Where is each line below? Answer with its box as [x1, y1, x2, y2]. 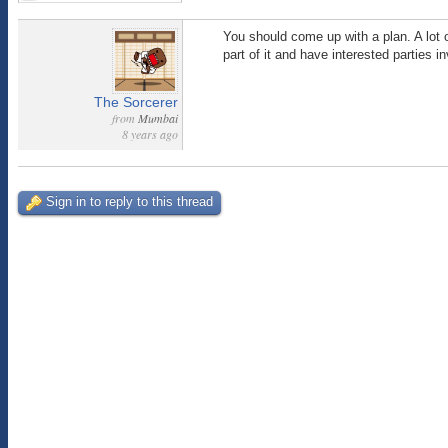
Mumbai [138, 110, 178, 126]
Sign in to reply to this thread [46, 194, 213, 209]
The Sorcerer [94, 94, 178, 110]
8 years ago [122, 126, 178, 142]
